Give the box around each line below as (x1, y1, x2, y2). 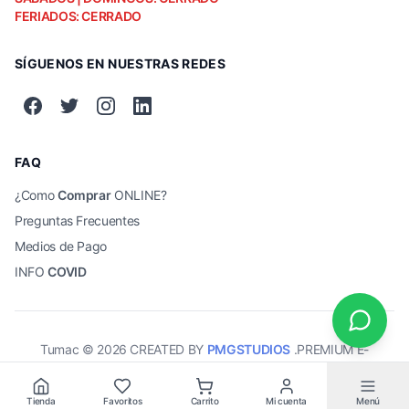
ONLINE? (110, 187, 167, 203)
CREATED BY (126, 341, 204, 357)
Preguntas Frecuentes (15, 213, 140, 228)
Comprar (57, 187, 111, 203)
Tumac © (40, 341, 98, 357)
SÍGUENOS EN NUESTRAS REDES (15, 56, 226, 71)
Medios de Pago (15, 238, 108, 254)
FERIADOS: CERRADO (15, 8, 142, 24)
